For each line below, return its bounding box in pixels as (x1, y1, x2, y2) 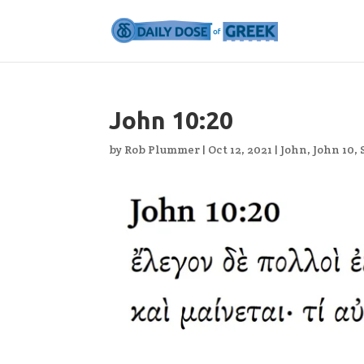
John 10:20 (109, 106, 234, 134)
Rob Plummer (124, 142, 201, 157)
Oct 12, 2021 (208, 142, 273, 157)
